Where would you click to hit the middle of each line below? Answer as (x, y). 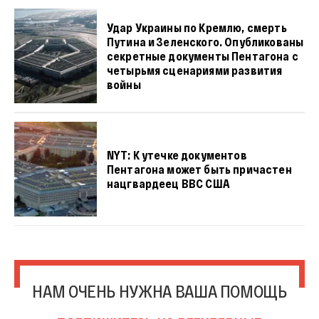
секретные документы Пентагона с (202, 56)
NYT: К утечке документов (177, 155)
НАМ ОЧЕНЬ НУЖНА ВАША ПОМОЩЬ (159, 291)
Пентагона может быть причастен (199, 169)
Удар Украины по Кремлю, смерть (197, 27)
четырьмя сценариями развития (194, 70)
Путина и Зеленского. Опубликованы (205, 41)
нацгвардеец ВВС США (168, 183)
